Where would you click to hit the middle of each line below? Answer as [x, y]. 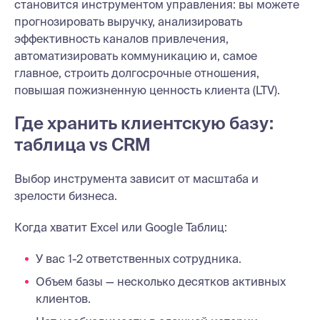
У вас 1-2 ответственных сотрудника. [139, 258]
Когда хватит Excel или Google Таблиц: [121, 227]
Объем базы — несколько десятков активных [161, 281]
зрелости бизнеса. [66, 195]
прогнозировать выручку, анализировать [128, 21]
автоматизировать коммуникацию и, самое [136, 55]
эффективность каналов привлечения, [121, 38]
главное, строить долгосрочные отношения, [137, 72]
